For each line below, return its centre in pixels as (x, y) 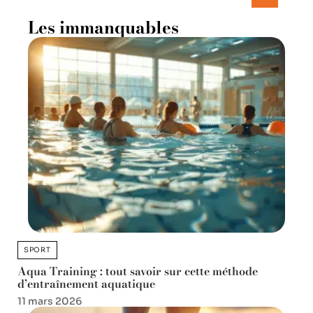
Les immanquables (103, 28)
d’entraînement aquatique (86, 283)
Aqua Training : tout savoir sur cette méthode (138, 271)
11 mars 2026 (50, 301)
